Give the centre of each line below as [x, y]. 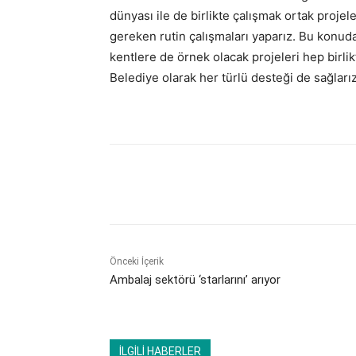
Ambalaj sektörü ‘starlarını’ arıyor [195, 279]
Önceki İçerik [137, 261]
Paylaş [161, 184]
